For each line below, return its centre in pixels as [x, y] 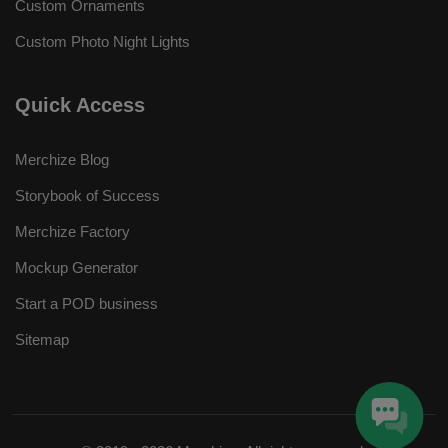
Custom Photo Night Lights [102, 41]
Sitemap [42, 339]
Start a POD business [86, 303]
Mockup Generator [76, 267]
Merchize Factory [72, 231]
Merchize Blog [62, 159]
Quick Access [80, 105]
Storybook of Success [87, 195]
